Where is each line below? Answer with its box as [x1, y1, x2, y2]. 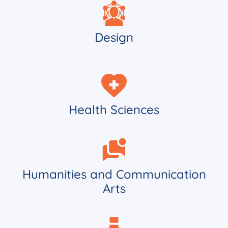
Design [95, 29, 133, 45]
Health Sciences [69, 101, 159, 117]
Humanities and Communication [22, 166, 206, 182]
